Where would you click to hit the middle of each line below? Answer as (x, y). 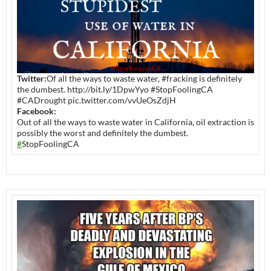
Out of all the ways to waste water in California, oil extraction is (135, 122)
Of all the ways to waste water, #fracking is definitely (144, 78)
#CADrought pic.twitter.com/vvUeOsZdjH (96, 100)
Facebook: (37, 111)
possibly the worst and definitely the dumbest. (103, 132)
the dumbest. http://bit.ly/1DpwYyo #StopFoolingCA (115, 89)
